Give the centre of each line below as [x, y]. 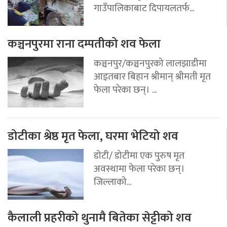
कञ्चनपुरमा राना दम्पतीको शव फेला [84, 44]
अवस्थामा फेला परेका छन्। [139, 168]
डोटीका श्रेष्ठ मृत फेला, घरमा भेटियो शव [93, 136]
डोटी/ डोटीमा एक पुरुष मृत [139, 155]
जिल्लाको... [112, 182]
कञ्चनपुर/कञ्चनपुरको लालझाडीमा [150, 63]
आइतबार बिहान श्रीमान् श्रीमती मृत [152, 76]
